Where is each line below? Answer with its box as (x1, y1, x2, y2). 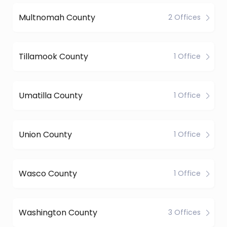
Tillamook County (19, 50, 88, 62)
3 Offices (168, 207, 201, 217)
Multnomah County (19, 11, 95, 23)
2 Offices (168, 12, 201, 22)
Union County (19, 128, 72, 140)
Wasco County (19, 167, 77, 179)
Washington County (19, 206, 97, 218)
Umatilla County (19, 89, 83, 101)
